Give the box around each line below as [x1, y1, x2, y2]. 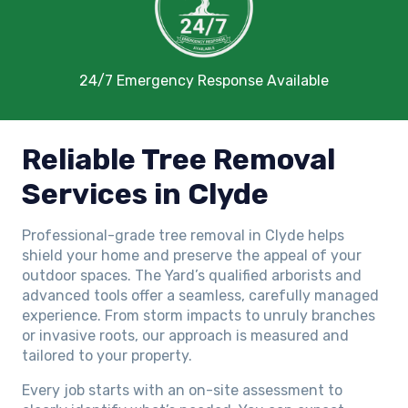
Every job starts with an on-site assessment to [22, 381, 342, 399]
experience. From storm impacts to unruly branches [22, 306, 375, 324]
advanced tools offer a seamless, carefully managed [22, 286, 379, 304]
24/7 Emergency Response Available [79, 71, 329, 89]
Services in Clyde [22, 176, 269, 211]
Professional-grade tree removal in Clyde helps [22, 226, 344, 244]
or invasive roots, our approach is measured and [22, 326, 349, 344]
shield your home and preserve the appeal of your [22, 246, 362, 264]
